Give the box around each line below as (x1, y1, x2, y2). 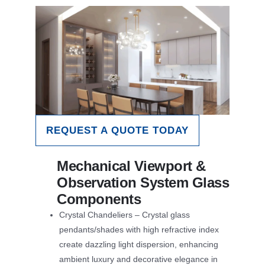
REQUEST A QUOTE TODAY (46, 125, 189, 137)
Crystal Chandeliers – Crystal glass (59, 210, 190, 220)
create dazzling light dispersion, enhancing (59, 240, 218, 250)
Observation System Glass (57, 174, 229, 191)
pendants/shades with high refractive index (59, 225, 219, 235)
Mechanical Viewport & (57, 158, 206, 174)
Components (57, 191, 141, 208)
